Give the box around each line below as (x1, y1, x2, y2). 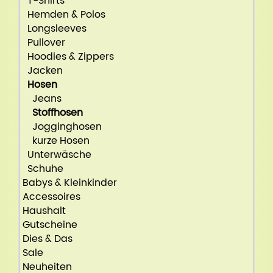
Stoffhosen (32, 104, 83, 121)
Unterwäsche (23, 146, 91, 163)
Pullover (23, 34, 65, 51)
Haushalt (23, 202, 66, 219)
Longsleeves (23, 20, 87, 37)
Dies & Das (23, 230, 73, 247)
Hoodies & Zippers (23, 48, 114, 65)
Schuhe (23, 160, 63, 177)
